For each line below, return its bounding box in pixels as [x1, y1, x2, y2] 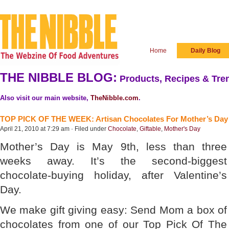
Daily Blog [191, 47, 220, 54]
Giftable [140, 125, 161, 132]
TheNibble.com [90, 94, 139, 102]
